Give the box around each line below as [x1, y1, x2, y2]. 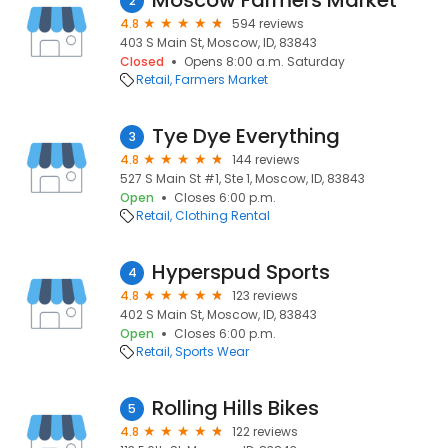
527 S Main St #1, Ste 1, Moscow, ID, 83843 [120, 170, 365, 187]
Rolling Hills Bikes [152, 394, 319, 422]
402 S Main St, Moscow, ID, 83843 [120, 306, 317, 323]
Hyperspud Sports [152, 258, 330, 286]
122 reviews [232, 423, 298, 440]
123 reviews [232, 287, 298, 304]
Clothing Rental [175, 207, 270, 224]
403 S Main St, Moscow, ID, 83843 [120, 34, 317, 51]
